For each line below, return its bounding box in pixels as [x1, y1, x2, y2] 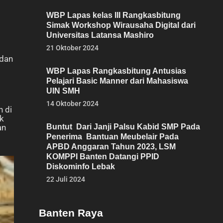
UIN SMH [46, 87, 80, 95]
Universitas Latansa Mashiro [46, 31, 154, 39]
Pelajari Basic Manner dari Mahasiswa [46, 77, 188, 85]
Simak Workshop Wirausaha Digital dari [46, 21, 196, 29]
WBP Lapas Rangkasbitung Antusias [46, 67, 186, 75]
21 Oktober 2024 [46, 44, 99, 52]
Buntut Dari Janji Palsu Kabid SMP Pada [46, 122, 200, 131]
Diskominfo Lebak [46, 162, 115, 171]
